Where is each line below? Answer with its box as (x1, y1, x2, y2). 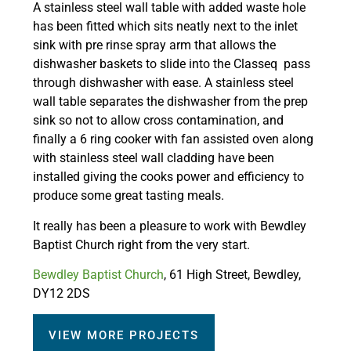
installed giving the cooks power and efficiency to (33, 169, 304, 185)
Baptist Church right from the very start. (33, 237, 250, 252)
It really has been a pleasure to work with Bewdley (33, 218, 306, 233)
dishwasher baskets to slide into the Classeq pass (33, 56, 310, 72)
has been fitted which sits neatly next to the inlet (33, 19, 298, 34)
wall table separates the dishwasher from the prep (33, 94, 308, 110)
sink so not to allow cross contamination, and (33, 113, 284, 128)
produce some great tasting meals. (33, 188, 224, 204)
